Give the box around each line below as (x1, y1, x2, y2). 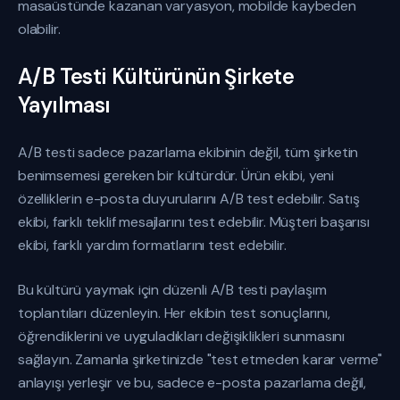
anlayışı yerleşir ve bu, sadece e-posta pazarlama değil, (18, 373, 367, 392)
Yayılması (18, 91, 111, 119)
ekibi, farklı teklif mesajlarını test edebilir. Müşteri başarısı (18, 212, 370, 231)
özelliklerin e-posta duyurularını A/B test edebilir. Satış (18, 189, 360, 208)
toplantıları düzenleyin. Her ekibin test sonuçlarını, (18, 304, 330, 322)
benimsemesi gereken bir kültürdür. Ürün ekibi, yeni (18, 166, 335, 185)
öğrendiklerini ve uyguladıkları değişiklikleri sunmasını (18, 327, 346, 346)
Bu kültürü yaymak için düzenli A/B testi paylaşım (18, 280, 327, 299)
